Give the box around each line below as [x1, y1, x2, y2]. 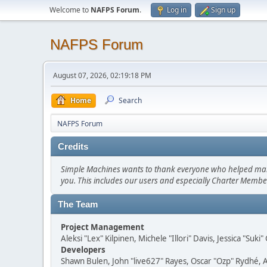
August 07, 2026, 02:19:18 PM [53, 70, 151, 80]
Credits [58, 142, 88, 151]
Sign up [211, 5, 235, 15]
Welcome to [49, 5, 91, 15]
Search [119, 95, 142, 105]
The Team [58, 200, 98, 209]
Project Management [61, 222, 144, 232]
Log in [167, 5, 187, 15]
